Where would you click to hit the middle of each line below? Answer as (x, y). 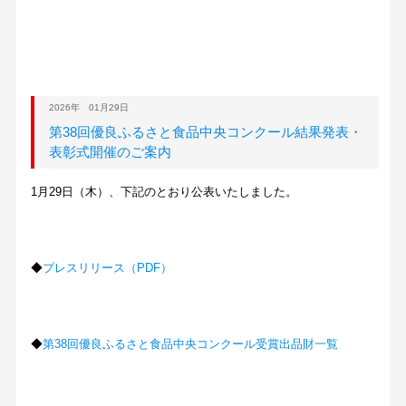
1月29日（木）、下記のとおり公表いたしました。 (164, 192)
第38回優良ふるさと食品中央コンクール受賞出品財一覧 (191, 344)
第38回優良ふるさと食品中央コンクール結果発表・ (205, 132)
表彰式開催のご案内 (110, 152)
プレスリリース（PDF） (108, 268)
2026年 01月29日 (88, 108)
